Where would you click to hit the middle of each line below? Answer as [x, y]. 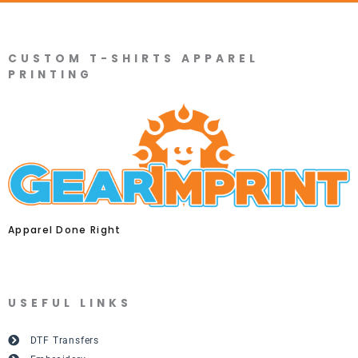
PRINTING [50, 75]
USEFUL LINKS [70, 303]
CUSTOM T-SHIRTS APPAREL [133, 59]
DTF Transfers [64, 341]
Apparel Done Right [65, 229]
